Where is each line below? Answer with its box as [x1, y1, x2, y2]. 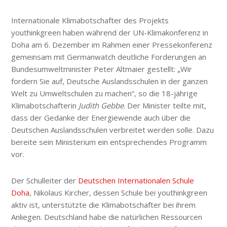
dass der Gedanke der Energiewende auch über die [11, 112, 191, 123]
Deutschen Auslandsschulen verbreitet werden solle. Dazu [11, 125, 214, 135]
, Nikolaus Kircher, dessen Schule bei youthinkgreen [29, 187, 208, 198]
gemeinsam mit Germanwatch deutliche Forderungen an [11, 52, 207, 62]
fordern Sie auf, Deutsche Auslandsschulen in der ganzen [11, 76, 208, 87]
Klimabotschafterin [11, 100, 79, 111]
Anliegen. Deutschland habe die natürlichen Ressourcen [11, 212, 203, 222]
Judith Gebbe [79, 100, 124, 111]
